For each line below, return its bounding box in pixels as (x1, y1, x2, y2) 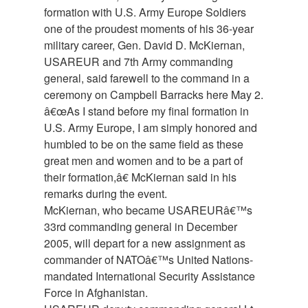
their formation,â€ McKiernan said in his (44, 169, 236, 186)
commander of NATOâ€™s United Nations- (44, 252, 253, 268)
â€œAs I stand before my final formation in (44, 103, 249, 120)
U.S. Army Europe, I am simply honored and (44, 120, 257, 136)
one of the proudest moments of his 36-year (44, 21, 254, 37)
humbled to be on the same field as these (44, 136, 243, 153)
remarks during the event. (44, 186, 167, 202)
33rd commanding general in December (44, 219, 237, 235)
